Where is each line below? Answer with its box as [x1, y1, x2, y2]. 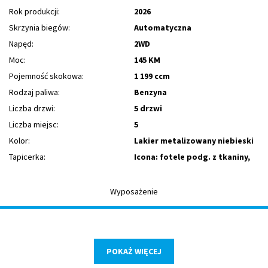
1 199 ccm [134, 71, 170, 82]
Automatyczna [134, 22, 191, 33]
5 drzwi [134, 103, 162, 114]
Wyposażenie [110, 186, 158, 197]
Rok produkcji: [9, 6, 60, 17]
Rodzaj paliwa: [9, 87, 60, 98]
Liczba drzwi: [9, 103, 55, 114]
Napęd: [9, 38, 33, 50]
